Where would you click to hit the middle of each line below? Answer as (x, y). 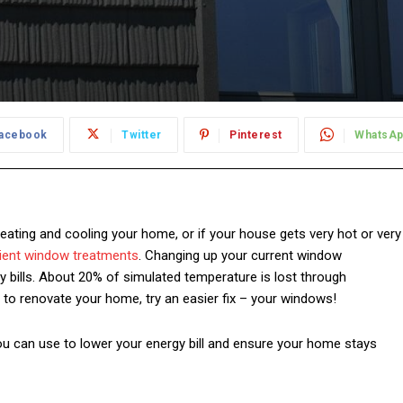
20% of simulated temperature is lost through (212, 277)
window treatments (81, 255)
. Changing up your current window (240, 255)
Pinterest (256, 135)
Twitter (142, 135)
